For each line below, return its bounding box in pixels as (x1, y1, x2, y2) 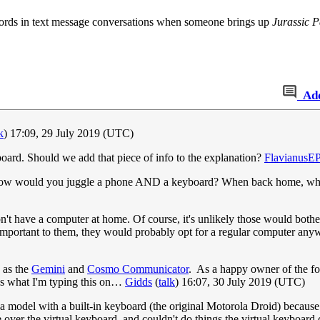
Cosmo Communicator (87, 263, 189, 276)
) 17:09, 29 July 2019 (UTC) (4, 127, 134, 140)
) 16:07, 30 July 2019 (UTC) (175, 276, 305, 289)
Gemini (31, 263, 65, 276)
